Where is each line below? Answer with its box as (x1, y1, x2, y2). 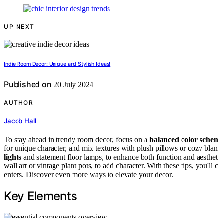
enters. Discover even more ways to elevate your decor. (4, 170, 173, 179)
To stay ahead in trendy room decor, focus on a (4, 135, 149, 144)
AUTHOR (4, 98, 33, 106)
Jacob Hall (4, 117, 36, 125)
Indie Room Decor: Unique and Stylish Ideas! (4, 60, 111, 67)
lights (4, 153, 21, 162)
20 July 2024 (51, 80, 93, 89)
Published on (4, 79, 52, 89)
